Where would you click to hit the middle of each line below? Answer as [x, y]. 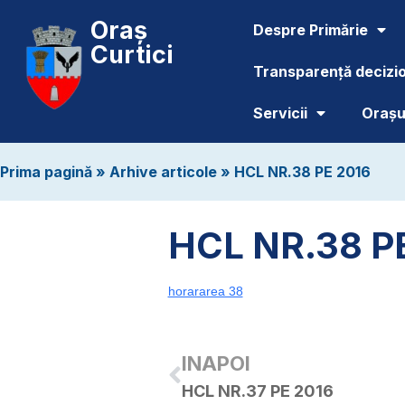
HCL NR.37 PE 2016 [257, 391]
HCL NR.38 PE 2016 [302, 172]
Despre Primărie [311, 30]
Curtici [132, 55]
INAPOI [216, 363]
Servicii [280, 113]
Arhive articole [163, 172]
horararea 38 [205, 291]
